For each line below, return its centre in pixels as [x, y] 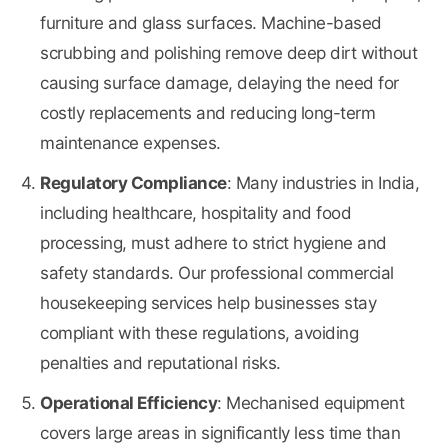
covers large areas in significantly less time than [220, 433]
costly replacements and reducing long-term [207, 113]
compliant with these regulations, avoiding [199, 333]
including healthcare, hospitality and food [195, 213]
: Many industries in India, [322, 183]
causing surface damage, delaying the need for [219, 83]
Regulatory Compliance [133, 183]
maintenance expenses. [130, 143]
